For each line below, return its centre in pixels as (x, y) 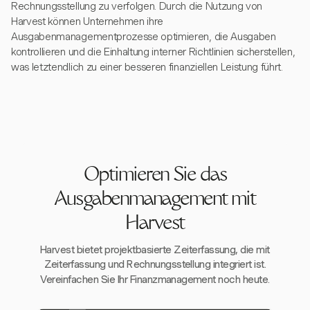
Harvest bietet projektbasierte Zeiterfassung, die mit (155, 250)
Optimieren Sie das (155, 176)
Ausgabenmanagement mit (155, 200)
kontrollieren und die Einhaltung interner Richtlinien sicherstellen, (153, 52)
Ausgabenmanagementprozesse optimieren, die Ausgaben (144, 37)
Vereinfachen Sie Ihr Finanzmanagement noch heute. (155, 280)
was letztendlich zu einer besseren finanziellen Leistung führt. (147, 67)
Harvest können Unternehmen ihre (88, 21)
